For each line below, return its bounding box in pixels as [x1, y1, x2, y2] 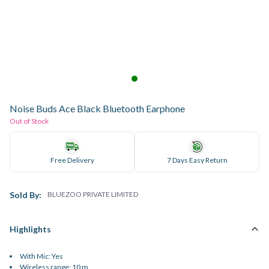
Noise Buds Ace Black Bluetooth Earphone [10, 103, 185, 114]
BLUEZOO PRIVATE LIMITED [47, 190, 138, 199]
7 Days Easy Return [166, 156, 228, 165]
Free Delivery [50, 156, 94, 165]
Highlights [10, 224, 51, 234]
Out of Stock [10, 116, 49, 125]
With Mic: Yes [20, 252, 63, 261]
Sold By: [10, 189, 41, 200]
